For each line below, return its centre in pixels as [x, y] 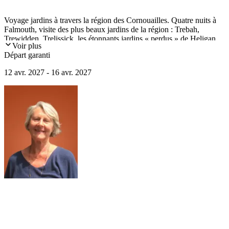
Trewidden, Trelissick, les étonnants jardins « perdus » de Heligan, [111, 38]
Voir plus [27, 45]
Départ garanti [27, 55]
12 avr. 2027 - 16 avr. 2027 [48, 72]
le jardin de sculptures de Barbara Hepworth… [79, 48]
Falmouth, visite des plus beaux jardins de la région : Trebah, [102, 29]
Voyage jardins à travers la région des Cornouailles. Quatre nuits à [110, 20]
